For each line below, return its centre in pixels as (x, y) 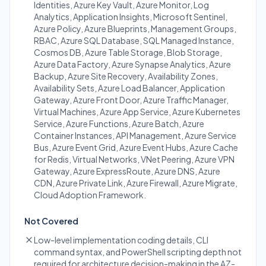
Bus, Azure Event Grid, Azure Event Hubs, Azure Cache (136, 147)
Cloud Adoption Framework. (90, 195)
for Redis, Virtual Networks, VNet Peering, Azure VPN (134, 159)
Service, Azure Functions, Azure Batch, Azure (119, 123)
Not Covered (51, 221)
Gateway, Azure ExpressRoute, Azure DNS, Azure (127, 171)
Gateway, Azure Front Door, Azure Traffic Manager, (131, 100)
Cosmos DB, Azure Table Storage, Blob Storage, (128, 52)
